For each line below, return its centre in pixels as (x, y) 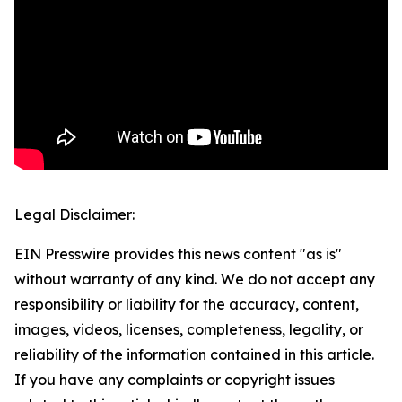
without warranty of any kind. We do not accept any (195, 280)
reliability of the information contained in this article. (194, 355)
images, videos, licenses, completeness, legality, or (189, 330)
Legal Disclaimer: (74, 215)
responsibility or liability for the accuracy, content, (187, 305)
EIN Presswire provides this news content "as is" (178, 254)
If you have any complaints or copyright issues (175, 380)
